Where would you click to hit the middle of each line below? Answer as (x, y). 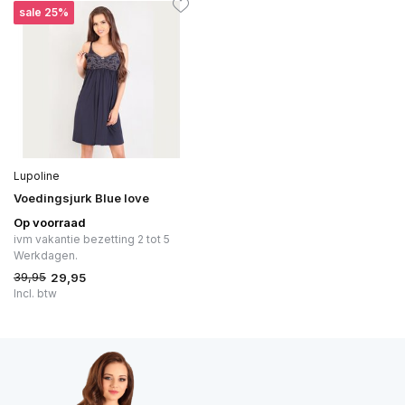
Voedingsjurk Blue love (81, 198)
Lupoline (37, 176)
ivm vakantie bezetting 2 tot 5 (92, 240)
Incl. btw (35, 294)
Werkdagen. (46, 256)
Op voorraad (50, 223)
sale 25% (44, 13)
